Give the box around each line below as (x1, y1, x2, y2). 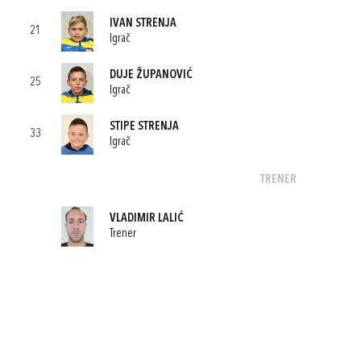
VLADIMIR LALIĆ (110, 212, 184, 225)
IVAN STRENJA (110, 17, 176, 30)
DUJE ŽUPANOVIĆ (110, 68, 193, 81)
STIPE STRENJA (110, 120, 179, 133)
